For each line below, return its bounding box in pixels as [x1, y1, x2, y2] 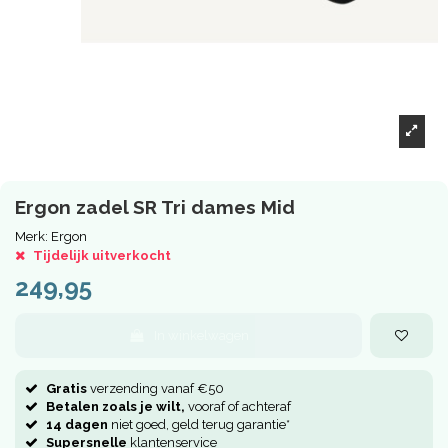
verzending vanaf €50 [87, 380, 224, 396]
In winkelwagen [154, 327, 250, 343]
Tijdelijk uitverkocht [33, 248, 171, 264]
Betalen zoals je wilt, [46, 398, 185, 414]
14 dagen [46, 416, 108, 432]
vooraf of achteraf [185, 398, 291, 414]
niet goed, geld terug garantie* [108, 416, 290, 432]
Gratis [46, 380, 87, 396]
